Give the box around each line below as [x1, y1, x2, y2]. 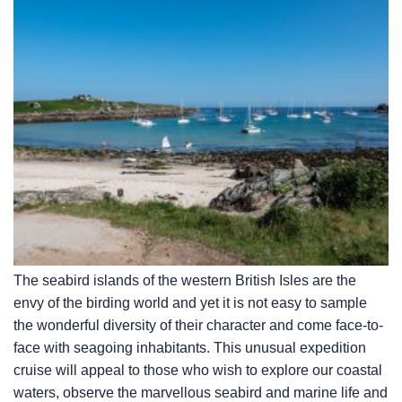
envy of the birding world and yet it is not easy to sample [13, 295, 367, 311]
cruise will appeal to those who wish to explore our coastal [13, 363, 382, 379]
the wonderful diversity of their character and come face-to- [13, 318, 383, 334]
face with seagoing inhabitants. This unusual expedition [13, 340, 366, 356]
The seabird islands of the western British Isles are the [13, 273, 356, 289]
